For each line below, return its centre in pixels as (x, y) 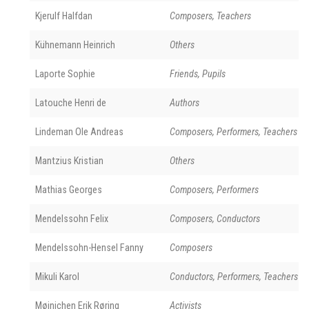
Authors (185, 102)
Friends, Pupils (198, 73)
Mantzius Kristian (69, 160)
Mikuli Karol (57, 276)
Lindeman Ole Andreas (79, 131)
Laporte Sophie (65, 73)
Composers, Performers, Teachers (233, 131)
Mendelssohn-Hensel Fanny (89, 247)
